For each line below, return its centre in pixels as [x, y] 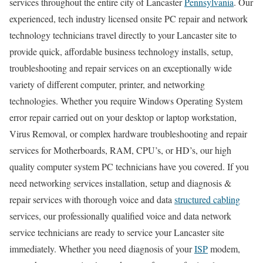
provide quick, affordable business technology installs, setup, [121, 52]
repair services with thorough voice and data [92, 200]
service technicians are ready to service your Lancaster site [117, 232]
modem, [224, 249]
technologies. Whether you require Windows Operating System [126, 101]
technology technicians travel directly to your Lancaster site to [123, 35]
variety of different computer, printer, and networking [107, 85]
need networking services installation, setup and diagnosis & [120, 183]
